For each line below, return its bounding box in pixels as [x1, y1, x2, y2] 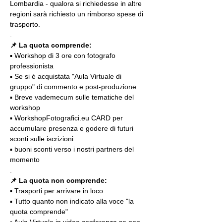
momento [10, 156, 40, 164]
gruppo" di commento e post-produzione [10, 83, 136, 91]
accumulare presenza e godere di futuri [10, 124, 135, 132]
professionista [10, 62, 54, 70]
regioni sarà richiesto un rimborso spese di [10, 10, 145, 18]
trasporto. [10, 20, 40, 28]
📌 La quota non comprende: [10, 176, 107, 184]
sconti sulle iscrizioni [10, 135, 73, 143]
